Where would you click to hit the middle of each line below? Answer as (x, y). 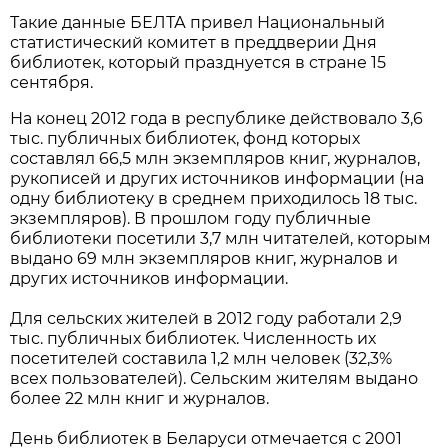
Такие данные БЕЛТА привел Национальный (198, 23)
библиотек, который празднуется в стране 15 (198, 63)
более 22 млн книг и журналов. (140, 399)
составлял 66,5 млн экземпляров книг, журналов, (215, 159)
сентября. (52, 83)
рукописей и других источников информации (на (217, 179)
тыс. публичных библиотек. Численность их (193, 339)
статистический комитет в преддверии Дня (194, 43)
